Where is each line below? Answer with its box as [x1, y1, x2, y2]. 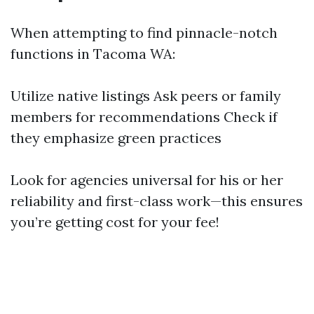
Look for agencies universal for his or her [11, 171, 283, 189]
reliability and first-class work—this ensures [11, 192, 303, 210]
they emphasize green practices [11, 129, 221, 147]
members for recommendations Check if [11, 108, 278, 126]
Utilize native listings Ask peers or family [11, 87, 281, 105]
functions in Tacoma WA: [11, 45, 175, 63]
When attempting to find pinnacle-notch [11, 24, 278, 42]
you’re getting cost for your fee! [11, 213, 219, 231]
